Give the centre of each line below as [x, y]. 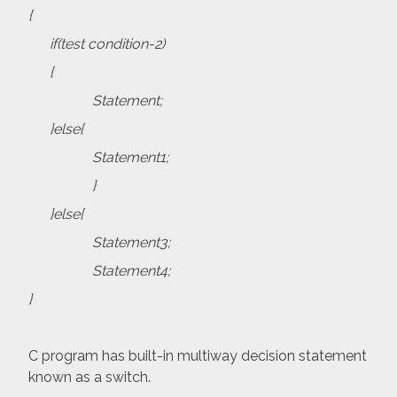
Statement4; [99, 271]
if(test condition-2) [97, 44]
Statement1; [98, 158]
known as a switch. [90, 378]
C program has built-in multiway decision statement [198, 356]
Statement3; [99, 243]
